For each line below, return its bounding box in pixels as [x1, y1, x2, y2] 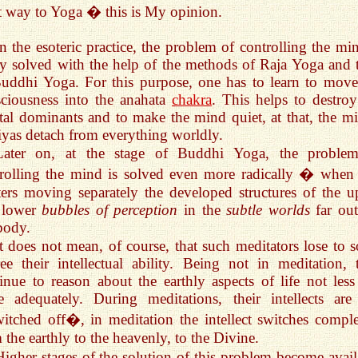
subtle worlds [226, 201, 310, 218]
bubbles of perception [42, 201, 178, 218]
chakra [172, 90, 212, 108]
